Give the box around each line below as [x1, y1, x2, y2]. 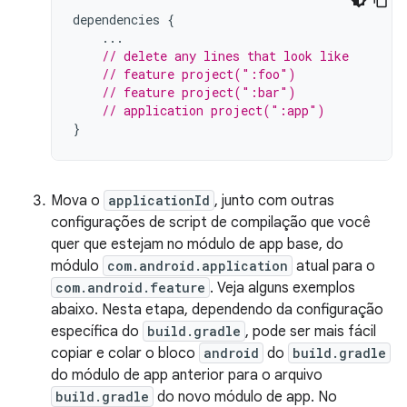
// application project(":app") [102, 102, 325, 119]
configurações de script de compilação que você [51, 213, 371, 232]
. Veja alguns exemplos [210, 279, 355, 297]
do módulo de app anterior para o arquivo [51, 366, 323, 384]
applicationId [108, 192, 210, 209]
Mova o [51, 192, 104, 210]
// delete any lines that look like [102, 47, 349, 65]
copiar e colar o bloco [51, 344, 199, 362]
